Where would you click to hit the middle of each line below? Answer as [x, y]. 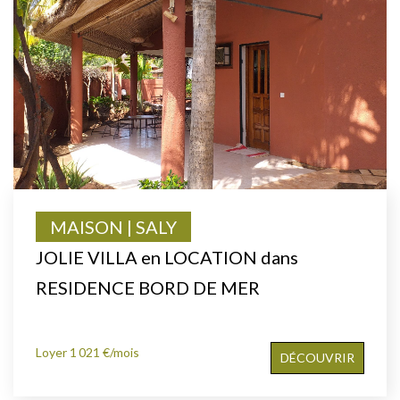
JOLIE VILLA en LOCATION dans [167, 257]
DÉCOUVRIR [317, 357]
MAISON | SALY [113, 226]
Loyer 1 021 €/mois [87, 352]
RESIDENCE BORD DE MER [148, 287]
